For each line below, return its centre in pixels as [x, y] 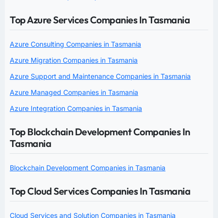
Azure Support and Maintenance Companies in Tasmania [100, 76]
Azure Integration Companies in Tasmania [76, 108]
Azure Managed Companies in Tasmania [74, 92]
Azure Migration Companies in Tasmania [74, 60]
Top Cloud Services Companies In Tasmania [100, 191]
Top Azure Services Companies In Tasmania [100, 19]
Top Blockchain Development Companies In [100, 131]
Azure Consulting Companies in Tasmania [75, 44]
